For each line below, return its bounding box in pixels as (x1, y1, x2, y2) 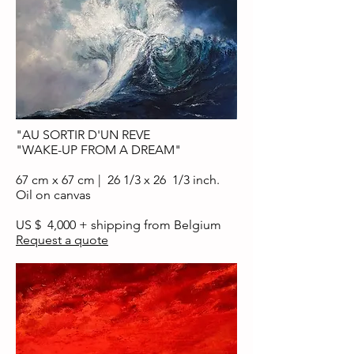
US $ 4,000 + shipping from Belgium (16, 217, 221, 232)
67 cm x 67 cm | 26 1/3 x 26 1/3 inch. (16, 172, 223, 187)
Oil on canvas (16, 187, 94, 202)
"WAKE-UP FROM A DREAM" (16, 142, 181, 157)
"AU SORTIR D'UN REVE (16, 127, 150, 142)
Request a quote (16, 232, 108, 247)
